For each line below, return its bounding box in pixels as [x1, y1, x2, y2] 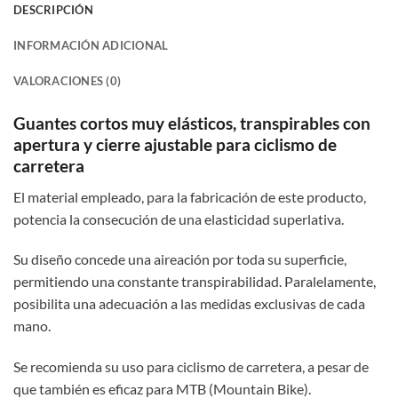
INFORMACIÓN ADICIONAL [13, 38, 169, 52]
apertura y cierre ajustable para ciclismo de [13, 134, 337, 155]
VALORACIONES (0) [13, 74, 122, 88]
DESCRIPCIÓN [13, 3, 93, 17]
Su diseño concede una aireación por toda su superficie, [13, 251, 346, 268]
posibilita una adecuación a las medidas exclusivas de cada [13, 295, 365, 313]
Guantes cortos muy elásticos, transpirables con [13, 113, 370, 133]
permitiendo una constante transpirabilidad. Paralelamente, [13, 273, 376, 291]
